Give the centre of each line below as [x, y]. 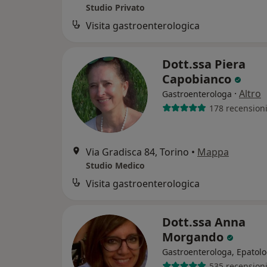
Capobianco [198, 79]
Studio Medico [115, 166]
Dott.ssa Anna [204, 222]
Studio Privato [115, 8]
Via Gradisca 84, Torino [137, 152]
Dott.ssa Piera [204, 64]
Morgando [194, 237]
